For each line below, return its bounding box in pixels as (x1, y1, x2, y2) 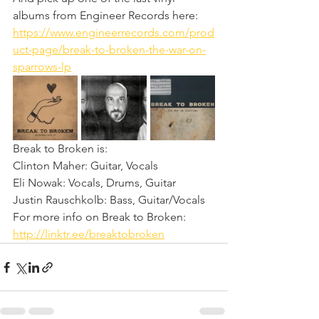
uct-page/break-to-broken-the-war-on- (13, 43, 206, 57)
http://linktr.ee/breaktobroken (13, 227, 164, 241)
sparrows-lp (13, 60, 71, 74)
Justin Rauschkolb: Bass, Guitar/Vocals (13, 193, 205, 207)
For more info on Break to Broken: (13, 210, 189, 224)
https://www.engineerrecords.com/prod (13, 26, 214, 40)
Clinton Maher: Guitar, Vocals (13, 159, 158, 173)
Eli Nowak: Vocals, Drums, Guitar (13, 176, 176, 190)
